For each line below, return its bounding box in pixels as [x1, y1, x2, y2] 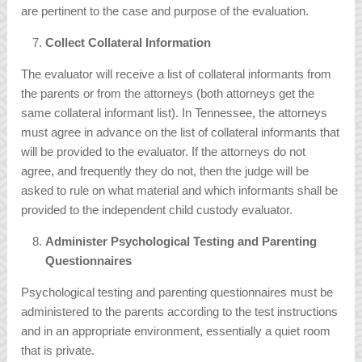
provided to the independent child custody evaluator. [21, 203, 293, 217]
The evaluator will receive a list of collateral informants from [21, 67, 332, 82]
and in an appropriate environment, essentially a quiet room [21, 324, 331, 339]
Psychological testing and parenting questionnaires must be [21, 285, 334, 300]
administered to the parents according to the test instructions [21, 305, 339, 319]
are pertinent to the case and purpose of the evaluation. [21, 4, 309, 19]
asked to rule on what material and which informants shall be [21, 183, 339, 198]
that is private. [21, 343, 95, 358]
